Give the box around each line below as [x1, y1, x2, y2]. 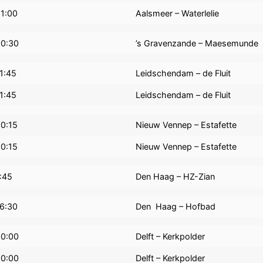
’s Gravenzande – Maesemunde [136, 38, 259, 49]
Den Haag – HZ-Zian [136, 171, 215, 182]
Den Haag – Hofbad [136, 201, 216, 212]
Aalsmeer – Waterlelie [136, 8, 220, 19]
